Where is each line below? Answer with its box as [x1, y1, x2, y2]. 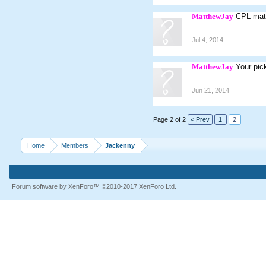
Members [61, 142, 88, 149]
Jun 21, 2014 [191, 87, 229, 94]
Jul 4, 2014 [191, 36, 223, 43]
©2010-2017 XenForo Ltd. [101, 183, 176, 190]
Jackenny [104, 142, 135, 149]
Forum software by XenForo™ [11, 183, 102, 190]
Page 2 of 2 [153, 116, 186, 123]
